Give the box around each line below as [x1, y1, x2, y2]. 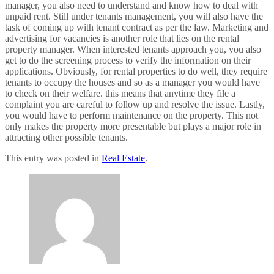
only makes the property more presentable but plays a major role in [5, 121, 261, 132]
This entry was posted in [5, 153, 102, 164]
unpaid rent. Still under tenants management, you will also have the [5, 11, 263, 22]
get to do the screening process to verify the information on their [5, 55, 251, 66]
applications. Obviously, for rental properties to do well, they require [5, 66, 267, 77]
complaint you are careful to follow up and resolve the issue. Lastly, [5, 99, 265, 110]
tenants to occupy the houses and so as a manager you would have [5, 77, 260, 88]
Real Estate [102, 153, 145, 164]
